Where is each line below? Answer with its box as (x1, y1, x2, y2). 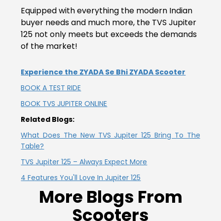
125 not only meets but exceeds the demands (21, 28, 197, 40)
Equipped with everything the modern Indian (21, 4, 193, 16)
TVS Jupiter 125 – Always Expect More (21, 156, 147, 167)
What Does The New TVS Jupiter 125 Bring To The (21, 130, 200, 140)
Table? (21, 141, 44, 151)
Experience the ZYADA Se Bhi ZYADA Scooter (21, 67, 186, 77)
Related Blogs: (21, 114, 75, 124)
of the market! (21, 40, 78, 52)
